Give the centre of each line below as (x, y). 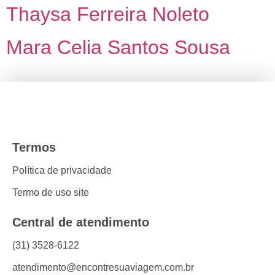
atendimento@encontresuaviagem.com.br (103, 267)
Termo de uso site (51, 192)
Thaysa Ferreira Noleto (108, 14)
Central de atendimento (81, 222)
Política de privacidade (62, 170)
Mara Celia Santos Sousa (118, 47)
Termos (34, 147)
